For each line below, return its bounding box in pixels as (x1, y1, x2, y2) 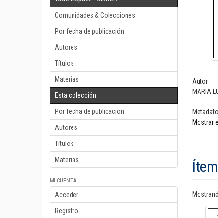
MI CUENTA (50, 177, 76, 184)
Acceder (55, 191, 78, 199)
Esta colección (55, 91, 96, 99)
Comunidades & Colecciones (55, 11, 135, 19)
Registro (55, 207, 78, 215)
